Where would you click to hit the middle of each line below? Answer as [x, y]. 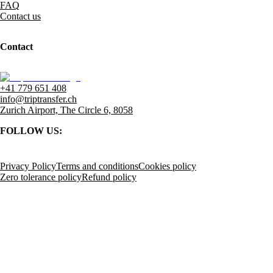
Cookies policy [167, 166]
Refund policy [109, 177]
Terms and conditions [97, 166]
